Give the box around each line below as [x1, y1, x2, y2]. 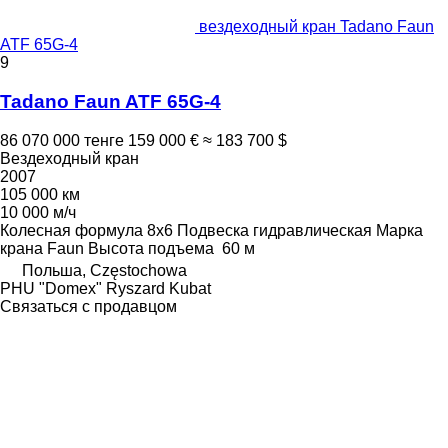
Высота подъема [88, 239, 214, 257]
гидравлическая [253, 221, 372, 239]
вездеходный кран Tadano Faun [199, 18, 434, 36]
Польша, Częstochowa [22, 261, 187, 279]
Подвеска [177, 221, 249, 239]
